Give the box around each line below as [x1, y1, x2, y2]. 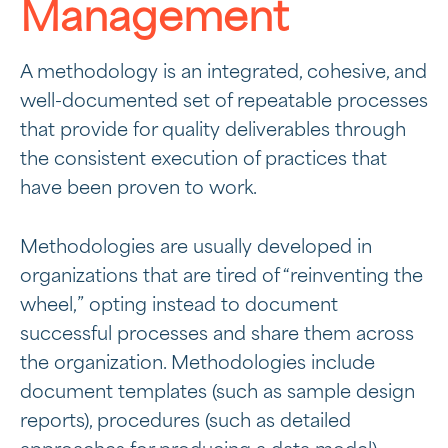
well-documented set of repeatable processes [20, 93, 428, 111]
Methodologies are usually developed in [20, 239, 372, 257]
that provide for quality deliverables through [20, 122, 406, 140]
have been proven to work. [20, 180, 257, 198]
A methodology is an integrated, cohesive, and [20, 64, 427, 82]
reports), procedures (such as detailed [20, 413, 351, 431]
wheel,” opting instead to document [20, 297, 338, 315]
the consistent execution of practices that [20, 151, 387, 169]
